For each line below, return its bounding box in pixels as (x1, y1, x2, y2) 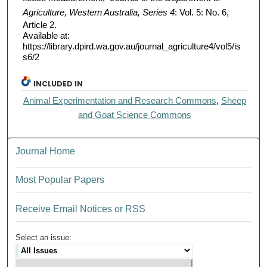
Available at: (22, 30, 70, 41)
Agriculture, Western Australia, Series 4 (22, 7, 175, 18)
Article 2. (22, 20, 57, 30)
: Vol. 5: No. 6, (174, 7, 229, 18)
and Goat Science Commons (78, 110, 192, 120)
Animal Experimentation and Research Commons (23, 95, 217, 106)
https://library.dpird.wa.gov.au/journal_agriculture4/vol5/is (22, 41, 241, 52)
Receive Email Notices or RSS (15, 204, 146, 215)
